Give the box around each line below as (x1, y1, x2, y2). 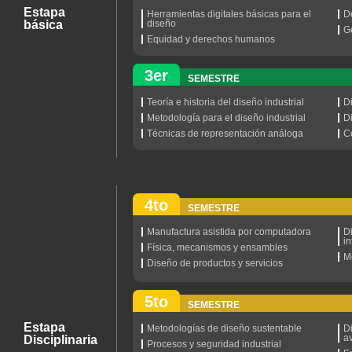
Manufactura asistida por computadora (147, 226, 312, 237)
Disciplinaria (24, 332, 97, 346)
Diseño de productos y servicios (147, 258, 284, 269)
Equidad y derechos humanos (147, 34, 276, 45)
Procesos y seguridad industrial (147, 338, 282, 350)
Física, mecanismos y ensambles (147, 242, 288, 253)
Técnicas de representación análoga (147, 128, 304, 139)
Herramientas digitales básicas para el (147, 9, 312, 20)
